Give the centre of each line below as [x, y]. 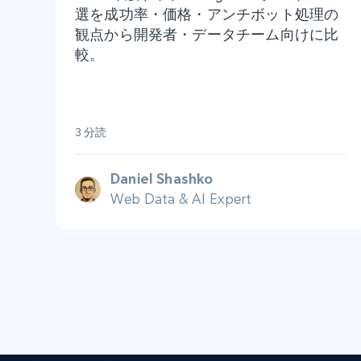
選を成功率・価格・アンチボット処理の [207, 15]
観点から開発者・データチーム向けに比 [207, 35]
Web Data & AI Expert [181, 199]
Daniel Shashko [162, 179]
